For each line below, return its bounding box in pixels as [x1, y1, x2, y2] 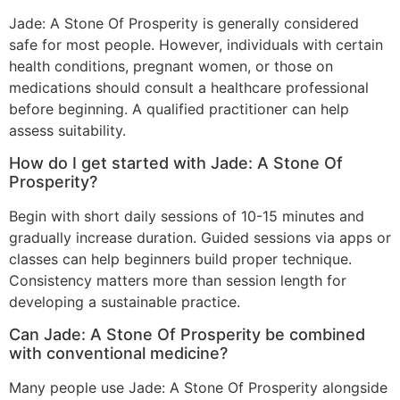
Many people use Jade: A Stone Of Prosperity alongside [9, 379, 387, 397]
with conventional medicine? [9, 344, 228, 363]
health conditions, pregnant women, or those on [9, 56, 333, 75]
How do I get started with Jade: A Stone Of [9, 154, 343, 172]
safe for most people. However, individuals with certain [9, 35, 383, 54]
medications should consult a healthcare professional [9, 78, 369, 96]
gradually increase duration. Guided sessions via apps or [9, 229, 391, 246]
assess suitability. [9, 121, 126, 139]
